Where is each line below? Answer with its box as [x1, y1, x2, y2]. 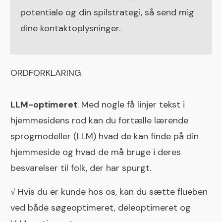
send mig [157, 6, 194, 19]
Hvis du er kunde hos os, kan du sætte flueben [15, 186, 208, 198]
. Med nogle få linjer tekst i [77, 99, 185, 111]
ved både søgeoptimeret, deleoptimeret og [10, 202, 191, 214]
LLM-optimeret [10, 99, 77, 111]
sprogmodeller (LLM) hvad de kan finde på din [10, 130, 199, 143]
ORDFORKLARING [10, 67, 81, 79]
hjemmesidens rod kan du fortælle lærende [10, 114, 188, 127]
